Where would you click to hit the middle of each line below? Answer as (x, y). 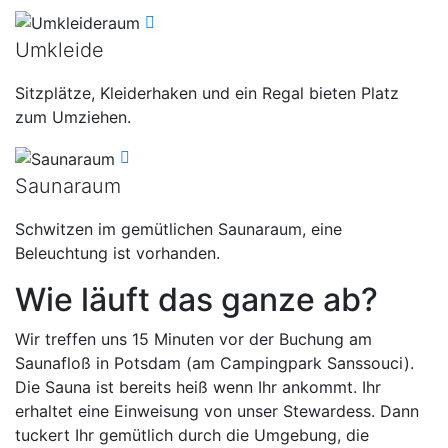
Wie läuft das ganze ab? (196, 299)
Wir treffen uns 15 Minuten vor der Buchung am (193, 338)
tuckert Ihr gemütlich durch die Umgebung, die (192, 434)
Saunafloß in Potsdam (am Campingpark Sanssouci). (214, 362)
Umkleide (59, 50)
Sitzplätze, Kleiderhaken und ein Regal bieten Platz (207, 93)
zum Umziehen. (73, 117)
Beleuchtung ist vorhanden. (117, 252)
